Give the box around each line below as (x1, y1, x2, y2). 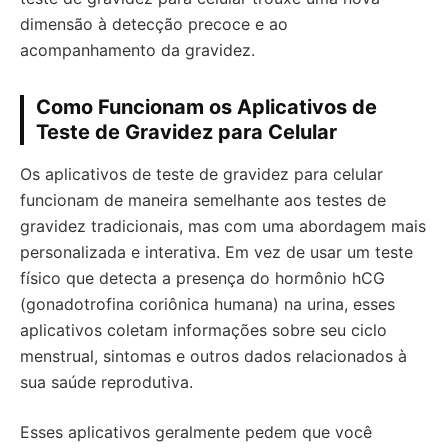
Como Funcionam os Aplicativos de (36, 95, 377, 119)
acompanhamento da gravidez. (20, 40, 255, 60)
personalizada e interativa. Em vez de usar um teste (20, 242, 413, 262)
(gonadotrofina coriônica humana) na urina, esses (20, 294, 395, 314)
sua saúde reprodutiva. (20, 372, 193, 392)
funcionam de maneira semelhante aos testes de (20, 190, 386, 210)
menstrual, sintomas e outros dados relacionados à (20, 346, 407, 366)
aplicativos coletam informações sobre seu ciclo (20, 320, 387, 340)
